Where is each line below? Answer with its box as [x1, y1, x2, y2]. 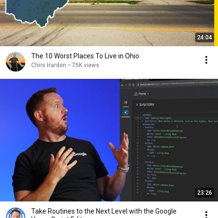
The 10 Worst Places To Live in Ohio [31, 52, 139, 60]
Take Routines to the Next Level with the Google [31, 207, 177, 215]
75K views [72, 62, 99, 69]
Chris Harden [31, 62, 66, 69]
